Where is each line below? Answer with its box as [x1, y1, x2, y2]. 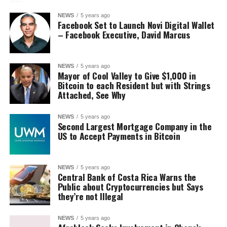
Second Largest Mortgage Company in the [57, 120, 212, 133]
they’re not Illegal [57, 190, 123, 203]
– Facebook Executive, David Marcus [57, 28, 190, 41]
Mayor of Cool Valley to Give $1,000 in [57, 69, 196, 82]
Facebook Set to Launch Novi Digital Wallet [57, 18, 214, 31]
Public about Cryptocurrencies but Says [57, 180, 203, 193]
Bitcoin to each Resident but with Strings [57, 79, 210, 92]
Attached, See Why [57, 88, 126, 101]
